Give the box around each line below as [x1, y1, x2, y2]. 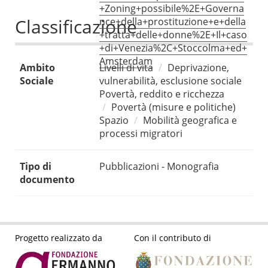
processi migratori [99, 127, 182, 141]
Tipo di [20, 160, 51, 173]
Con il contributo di [134, 232, 211, 243]
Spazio [99, 114, 129, 127]
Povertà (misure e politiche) [111, 100, 236, 114]
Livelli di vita [99, 61, 153, 75]
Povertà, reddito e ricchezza [99, 87, 224, 101]
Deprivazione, [167, 61, 229, 75]
